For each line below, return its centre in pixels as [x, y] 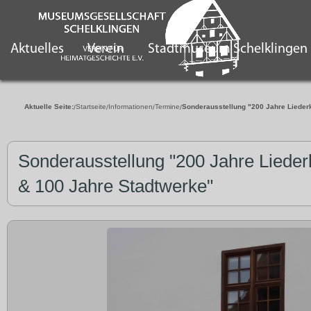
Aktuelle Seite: [49, 107]
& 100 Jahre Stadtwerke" [116, 186]
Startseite [91, 107]
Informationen [130, 107]
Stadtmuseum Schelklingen [228, 50]
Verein [106, 50]
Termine [167, 107]
